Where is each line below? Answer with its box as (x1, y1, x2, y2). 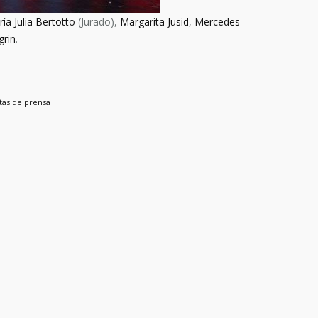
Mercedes (194, 15, 240, 28)
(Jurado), (75, 15, 120, 28)
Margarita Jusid (119, 15, 189, 28)
